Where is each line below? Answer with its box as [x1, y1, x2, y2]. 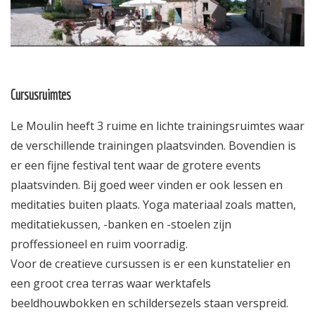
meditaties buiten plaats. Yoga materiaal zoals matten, [11, 196, 296, 212]
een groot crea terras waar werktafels [11, 275, 211, 291]
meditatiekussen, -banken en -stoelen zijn [11, 216, 231, 232]
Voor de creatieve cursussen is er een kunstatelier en [11, 255, 290, 271]
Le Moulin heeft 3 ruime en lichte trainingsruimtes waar [11, 117, 304, 134]
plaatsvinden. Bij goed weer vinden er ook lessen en [11, 176, 283, 193]
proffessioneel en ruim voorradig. [11, 236, 188, 252]
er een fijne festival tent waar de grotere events [11, 157, 261, 173]
